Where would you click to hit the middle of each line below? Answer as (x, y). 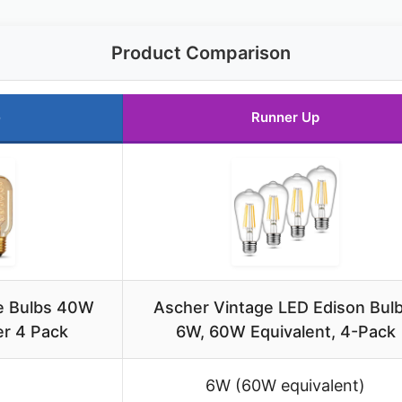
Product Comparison (201, 53)
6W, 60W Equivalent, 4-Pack (285, 332)
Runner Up (285, 118)
